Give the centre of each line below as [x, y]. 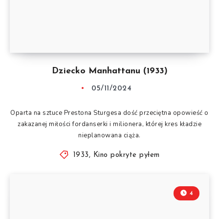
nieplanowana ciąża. [109, 135]
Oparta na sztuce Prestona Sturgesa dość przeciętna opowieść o [109, 113]
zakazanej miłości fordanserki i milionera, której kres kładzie [109, 124]
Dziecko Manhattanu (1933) [109, 71]
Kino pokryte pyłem [126, 155]
